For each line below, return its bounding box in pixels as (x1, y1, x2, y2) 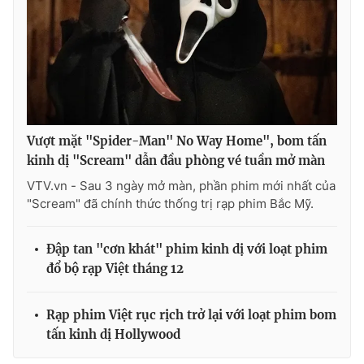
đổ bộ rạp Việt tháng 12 (46, 261, 184, 277)
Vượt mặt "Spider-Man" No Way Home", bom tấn (27, 133, 327, 149)
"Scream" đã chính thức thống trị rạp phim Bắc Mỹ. (27, 196, 314, 212)
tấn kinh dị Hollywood (46, 327, 180, 343)
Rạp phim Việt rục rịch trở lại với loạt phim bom (46, 307, 336, 323)
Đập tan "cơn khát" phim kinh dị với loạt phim (46, 241, 327, 258)
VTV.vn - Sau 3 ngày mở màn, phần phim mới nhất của (27, 178, 336, 194)
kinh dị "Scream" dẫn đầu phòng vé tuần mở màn (27, 153, 325, 169)
